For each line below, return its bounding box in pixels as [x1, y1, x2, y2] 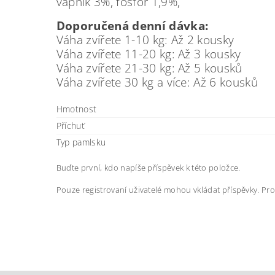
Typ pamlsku [56, 136, 106, 148]
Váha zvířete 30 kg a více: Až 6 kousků [56, 74, 258, 90]
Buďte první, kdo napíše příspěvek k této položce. [56, 161, 241, 173]
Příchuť [56, 119, 85, 131]
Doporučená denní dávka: [56, 17, 209, 33]
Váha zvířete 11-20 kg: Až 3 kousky [56, 45, 241, 61]
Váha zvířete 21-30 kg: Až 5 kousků [56, 60, 242, 76]
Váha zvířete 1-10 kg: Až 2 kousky [56, 31, 234, 47]
